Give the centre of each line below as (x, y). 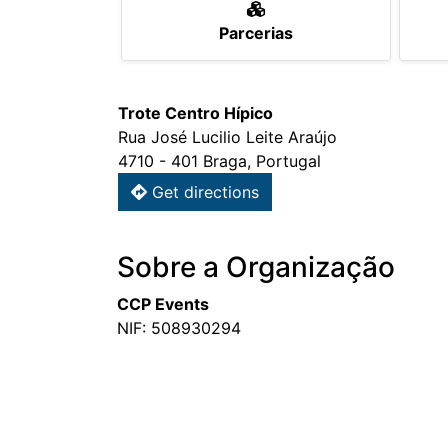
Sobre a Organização (256, 267)
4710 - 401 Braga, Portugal (219, 161)
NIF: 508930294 (179, 328)
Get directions (203, 192)
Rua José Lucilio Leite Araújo (227, 137)
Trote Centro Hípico (195, 113)
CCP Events (163, 304)
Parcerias (255, 33)
